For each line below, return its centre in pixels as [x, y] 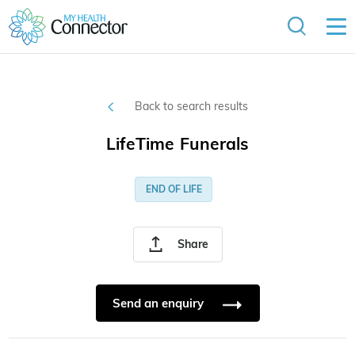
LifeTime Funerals [177, 144]
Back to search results [191, 107]
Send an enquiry [159, 303]
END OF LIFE [174, 189]
